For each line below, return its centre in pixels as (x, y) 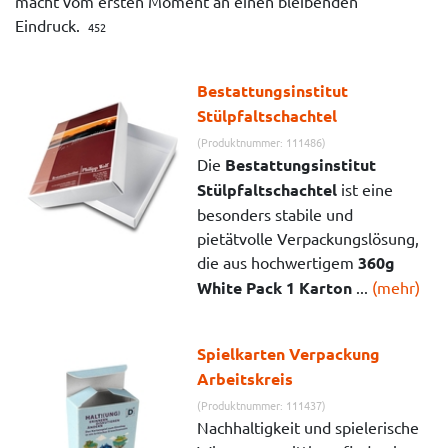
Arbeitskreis (245, 378)
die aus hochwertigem (278, 261)
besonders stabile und (275, 213)
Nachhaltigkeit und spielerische (308, 426)
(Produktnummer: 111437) (262, 404)
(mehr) (396, 286)
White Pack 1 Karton (275, 287)
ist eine (365, 188)
